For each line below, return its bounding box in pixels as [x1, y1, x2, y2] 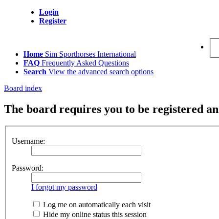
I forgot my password [31, 183, 97, 192]
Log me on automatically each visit [41, 200, 151, 209]
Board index [4, 84, 42, 92]
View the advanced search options [48, 67, 153, 76]
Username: [12, 137, 45, 146]
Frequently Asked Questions [42, 59, 129, 67]
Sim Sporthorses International [45, 50, 136, 58]
